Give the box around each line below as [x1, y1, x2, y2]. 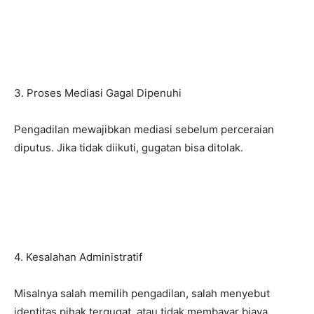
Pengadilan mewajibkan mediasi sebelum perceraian [14, 123, 274, 136]
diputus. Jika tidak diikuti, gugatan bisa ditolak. [14, 141, 243, 154]
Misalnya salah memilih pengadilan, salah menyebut [14, 287, 270, 300]
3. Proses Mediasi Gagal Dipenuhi [14, 86, 182, 100]
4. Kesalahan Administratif [14, 250, 142, 264]
